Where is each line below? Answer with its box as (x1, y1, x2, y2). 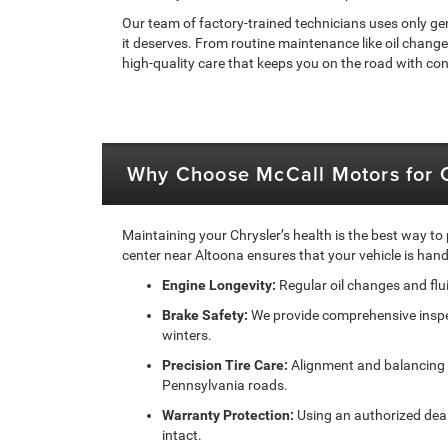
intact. (162, 426, 202, 443)
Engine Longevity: (162, 276, 276, 293)
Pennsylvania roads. (162, 376, 288, 393)
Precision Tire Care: (162, 356, 288, 373)
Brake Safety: (162, 306, 248, 323)
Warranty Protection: (162, 406, 294, 423)
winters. (162, 326, 212, 343)
